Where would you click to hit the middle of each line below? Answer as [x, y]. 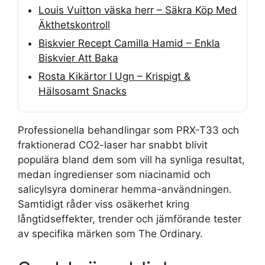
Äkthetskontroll [74, 25]
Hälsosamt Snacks [83, 91]
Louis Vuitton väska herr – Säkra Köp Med [138, 10]
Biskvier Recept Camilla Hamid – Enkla [129, 43]
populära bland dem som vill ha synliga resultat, [131, 160]
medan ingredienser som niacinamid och [114, 174]
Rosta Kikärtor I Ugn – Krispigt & [114, 76]
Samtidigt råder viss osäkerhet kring [104, 204]
